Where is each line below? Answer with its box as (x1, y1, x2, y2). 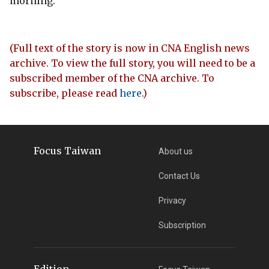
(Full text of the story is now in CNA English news (10, 41, 250, 54)
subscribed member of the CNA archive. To (10, 71, 214, 84)
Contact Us (159, 171, 201, 181)
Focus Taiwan (33, 144, 101, 157)
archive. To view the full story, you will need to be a (10, 56, 255, 69)
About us (159, 146, 193, 156)
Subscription (159, 220, 207, 230)
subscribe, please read (10, 86, 119, 99)
